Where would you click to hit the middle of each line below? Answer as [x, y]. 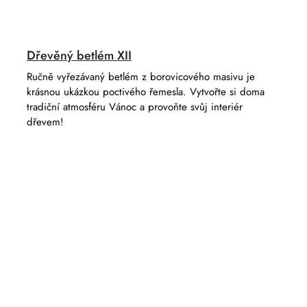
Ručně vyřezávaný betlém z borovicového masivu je [141, 76]
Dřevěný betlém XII [79, 55]
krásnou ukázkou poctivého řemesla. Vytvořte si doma [146, 91]
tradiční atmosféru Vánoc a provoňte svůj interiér [135, 107]
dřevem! [45, 122]
